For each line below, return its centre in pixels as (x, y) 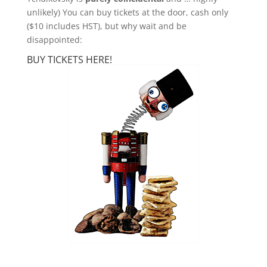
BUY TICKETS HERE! (69, 60)
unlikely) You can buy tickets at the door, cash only (127, 12)
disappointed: (54, 40)
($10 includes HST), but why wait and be (106, 26)
